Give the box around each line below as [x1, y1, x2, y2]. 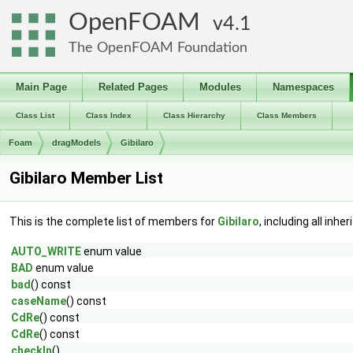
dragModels [52, 138, 101, 147]
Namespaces [273, 81, 334, 93]
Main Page [16, 81, 67, 93]
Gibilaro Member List [9, 169, 163, 188]
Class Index [86, 111, 132, 120]
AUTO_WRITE [11, 245, 81, 258]
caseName [11, 295, 66, 307]
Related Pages [98, 81, 168, 93]
